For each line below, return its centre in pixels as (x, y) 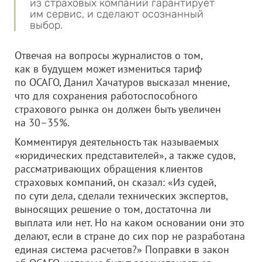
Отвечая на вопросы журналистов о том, (108, 55)
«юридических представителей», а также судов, (125, 155)
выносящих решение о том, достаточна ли (113, 209)
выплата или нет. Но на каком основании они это (130, 223)
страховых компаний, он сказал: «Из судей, (115, 182)
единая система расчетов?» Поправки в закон (122, 249)
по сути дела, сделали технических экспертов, (121, 196)
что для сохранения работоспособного (106, 96)
